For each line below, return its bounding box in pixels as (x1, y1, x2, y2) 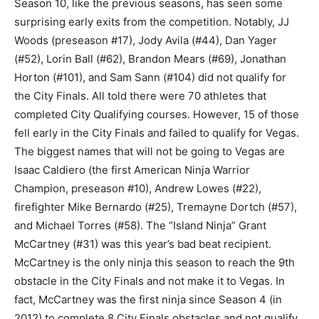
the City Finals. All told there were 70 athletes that (14, 89, 266, 103)
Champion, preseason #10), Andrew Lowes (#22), (14, 182, 261, 196)
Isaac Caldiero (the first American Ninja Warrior (14, 163, 250, 177)
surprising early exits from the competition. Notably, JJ (14, 15, 289, 29)
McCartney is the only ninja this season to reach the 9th (14, 256, 295, 270)
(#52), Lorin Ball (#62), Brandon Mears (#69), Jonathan (14, 52, 286, 66)
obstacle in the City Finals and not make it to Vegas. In (14, 274, 285, 288)
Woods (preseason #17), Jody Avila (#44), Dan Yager (14, 33, 277, 48)
